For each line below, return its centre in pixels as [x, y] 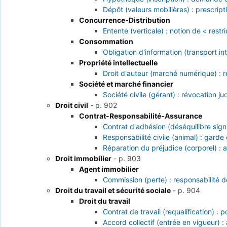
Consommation [106, 42]
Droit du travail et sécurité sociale [113, 191]
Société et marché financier [126, 84]
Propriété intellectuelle [118, 63]
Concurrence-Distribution [124, 20]
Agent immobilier [109, 169]
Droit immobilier [84, 159]
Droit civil [72, 105]
